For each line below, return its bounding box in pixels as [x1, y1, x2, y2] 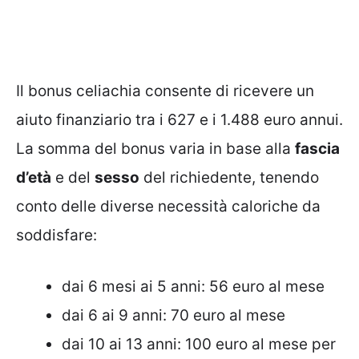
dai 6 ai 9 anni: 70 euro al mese [62, 306, 285, 325]
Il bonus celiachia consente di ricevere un [16, 81, 314, 100]
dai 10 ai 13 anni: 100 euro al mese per [62, 335, 336, 354]
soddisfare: [16, 225, 97, 244]
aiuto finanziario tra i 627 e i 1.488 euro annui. [16, 110, 343, 129]
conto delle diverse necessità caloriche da [16, 196, 321, 216]
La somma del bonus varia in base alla [16, 139, 295, 158]
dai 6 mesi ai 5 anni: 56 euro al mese [62, 277, 325, 296]
